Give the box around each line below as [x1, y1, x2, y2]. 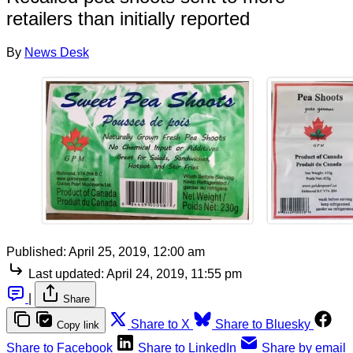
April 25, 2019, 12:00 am [69, 244, 205, 258]
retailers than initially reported [6, 7, 250, 29]
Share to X [131, 317, 190, 331]
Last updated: [28, 266, 104, 281]
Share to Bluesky [215, 317, 310, 331]
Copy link [57, 318, 99, 331]
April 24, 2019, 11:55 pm [106, 266, 242, 281]
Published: [6, 244, 66, 258]
